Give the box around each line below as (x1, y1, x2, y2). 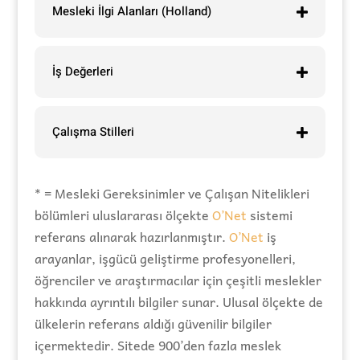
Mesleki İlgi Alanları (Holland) (51, 2, 211, 21)
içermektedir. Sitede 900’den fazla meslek (34, 334, 281, 356)
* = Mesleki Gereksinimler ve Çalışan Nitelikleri (34, 182, 309, 204)
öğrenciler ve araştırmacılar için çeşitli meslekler (34, 269, 321, 291)
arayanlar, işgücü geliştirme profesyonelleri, (34, 247, 296, 269)
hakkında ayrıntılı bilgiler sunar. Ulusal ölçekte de (34, 291, 323, 313)
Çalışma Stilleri (51, 123, 134, 141)
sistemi (246, 204, 292, 226)
